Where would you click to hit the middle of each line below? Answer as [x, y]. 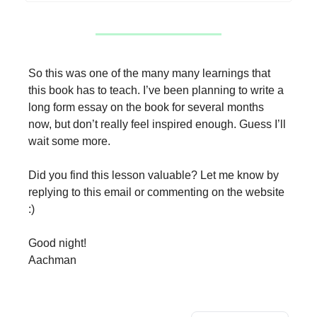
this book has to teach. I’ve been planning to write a [156, 90]
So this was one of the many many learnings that [149, 73]
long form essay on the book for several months [146, 107]
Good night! [57, 243]
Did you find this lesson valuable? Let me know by [154, 175]
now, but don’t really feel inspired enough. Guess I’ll [157, 124]
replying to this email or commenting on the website [156, 192]
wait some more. [69, 141]
